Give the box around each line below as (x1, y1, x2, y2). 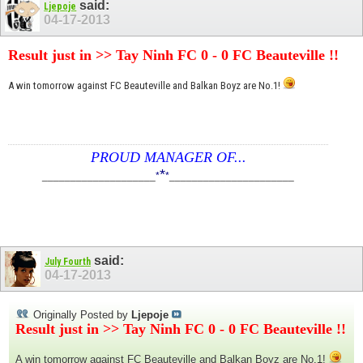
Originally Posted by (30, 309, 131, 322)
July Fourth (45, 255, 91, 267)
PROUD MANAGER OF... (90, 148, 246, 165)
